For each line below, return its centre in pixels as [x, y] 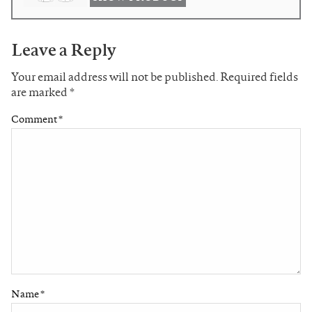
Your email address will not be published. [115, 77]
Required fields [259, 77]
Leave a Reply [64, 50]
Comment [35, 119]
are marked [40, 92]
